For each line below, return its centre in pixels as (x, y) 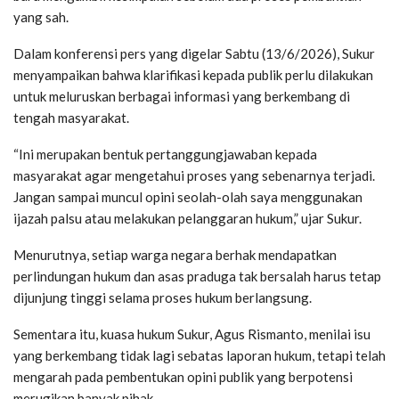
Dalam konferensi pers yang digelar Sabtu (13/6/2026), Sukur (194, 53)
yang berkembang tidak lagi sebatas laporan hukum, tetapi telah (199, 355)
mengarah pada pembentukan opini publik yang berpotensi (183, 376)
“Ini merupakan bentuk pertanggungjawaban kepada (165, 154)
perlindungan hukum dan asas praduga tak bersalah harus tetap (197, 276)
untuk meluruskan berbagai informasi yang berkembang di (182, 96)
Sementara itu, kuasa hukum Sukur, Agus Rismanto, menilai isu (192, 334)
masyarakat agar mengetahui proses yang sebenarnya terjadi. (194, 175)
